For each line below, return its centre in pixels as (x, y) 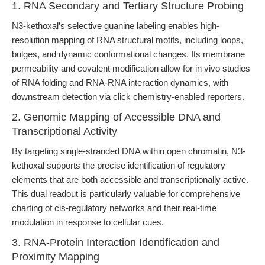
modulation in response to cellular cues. (88, 222)
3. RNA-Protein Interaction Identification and (116, 243)
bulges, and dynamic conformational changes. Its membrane (128, 54)
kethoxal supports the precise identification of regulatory (119, 165)
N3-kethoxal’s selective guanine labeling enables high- (116, 26)
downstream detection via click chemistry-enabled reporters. (128, 97)
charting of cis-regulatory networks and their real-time (114, 208)
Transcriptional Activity (64, 131)
